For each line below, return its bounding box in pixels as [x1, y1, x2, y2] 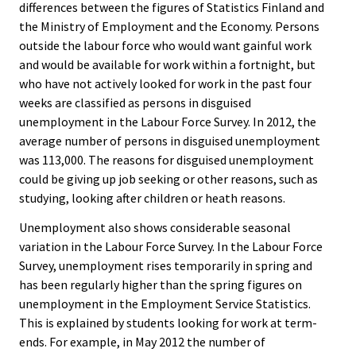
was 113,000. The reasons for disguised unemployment [19, 152, 314, 168]
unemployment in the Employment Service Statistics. [19, 296, 311, 312]
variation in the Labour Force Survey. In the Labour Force [19, 238, 323, 255]
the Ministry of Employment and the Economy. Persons [19, 18, 319, 35]
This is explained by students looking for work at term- [19, 315, 317, 331]
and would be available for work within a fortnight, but [19, 56, 315, 73]
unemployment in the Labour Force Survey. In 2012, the [19, 114, 316, 130]
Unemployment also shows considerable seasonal [19, 219, 291, 236]
